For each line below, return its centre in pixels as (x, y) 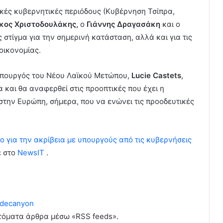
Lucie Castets (156, 76)
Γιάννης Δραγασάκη (122, 24)
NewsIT (31, 153)
